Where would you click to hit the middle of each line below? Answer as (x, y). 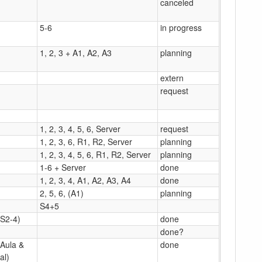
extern (172, 77)
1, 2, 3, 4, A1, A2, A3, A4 (85, 180)
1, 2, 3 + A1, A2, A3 (76, 52)
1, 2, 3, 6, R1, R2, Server (86, 141)
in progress (181, 27)
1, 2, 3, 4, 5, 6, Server (80, 128)
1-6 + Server (63, 167)
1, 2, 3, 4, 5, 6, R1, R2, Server (95, 154)
